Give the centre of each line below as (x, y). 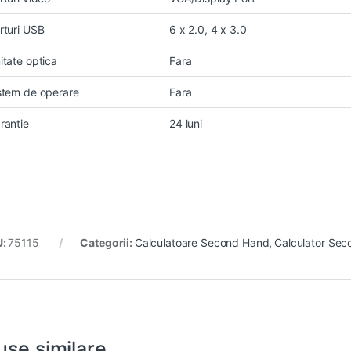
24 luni (186, 124)
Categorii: (107, 243)
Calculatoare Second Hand (202, 243)
